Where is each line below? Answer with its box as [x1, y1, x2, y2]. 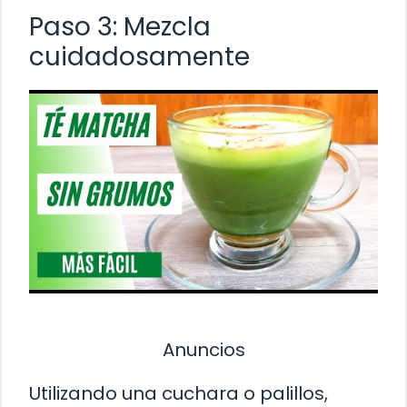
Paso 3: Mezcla [29, 9, 211, 45]
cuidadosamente [29, 39, 250, 75]
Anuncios [162, 337, 245, 363]
